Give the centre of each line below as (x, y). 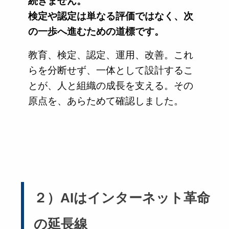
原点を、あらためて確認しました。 (106, 101)
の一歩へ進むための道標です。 (96, 31)
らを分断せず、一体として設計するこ (111, 70)
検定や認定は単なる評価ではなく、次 (111, 16)
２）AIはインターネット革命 (122, 198)
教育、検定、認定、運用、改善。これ (111, 55)
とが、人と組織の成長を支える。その (111, 85)
